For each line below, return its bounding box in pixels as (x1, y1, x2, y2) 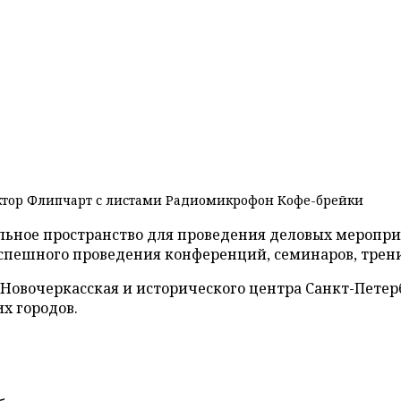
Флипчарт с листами (27, 191, 162, 209)
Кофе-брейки (277, 191, 363, 209)
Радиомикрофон (166, 191, 274, 209)
